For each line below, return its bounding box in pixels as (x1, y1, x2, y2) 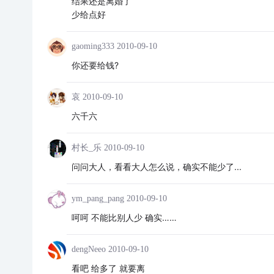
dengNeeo (71, 244, 106, 254)
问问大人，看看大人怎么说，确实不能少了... (71, 161, 242, 172)
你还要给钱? (71, 59, 119, 70)
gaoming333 (71, 41, 114, 51)
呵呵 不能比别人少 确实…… (71, 212, 177, 223)
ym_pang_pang (71, 193, 124, 203)
